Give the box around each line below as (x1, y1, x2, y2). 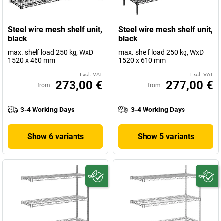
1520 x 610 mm (118, 56, 166, 64)
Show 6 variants (27, 132, 84, 141)
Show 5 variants (137, 132, 194, 141)
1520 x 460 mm (8, 56, 55, 64)
